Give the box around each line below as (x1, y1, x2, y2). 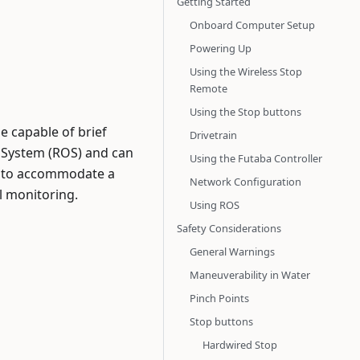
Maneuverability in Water (190, 268, 310, 282)
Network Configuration (190, 174, 301, 189)
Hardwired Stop (202, 337, 277, 352)
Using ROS (190, 198, 239, 212)
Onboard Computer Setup (190, 18, 315, 32)
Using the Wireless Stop (190, 64, 302, 79)
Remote (190, 81, 227, 96)
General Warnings (190, 244, 275, 259)
